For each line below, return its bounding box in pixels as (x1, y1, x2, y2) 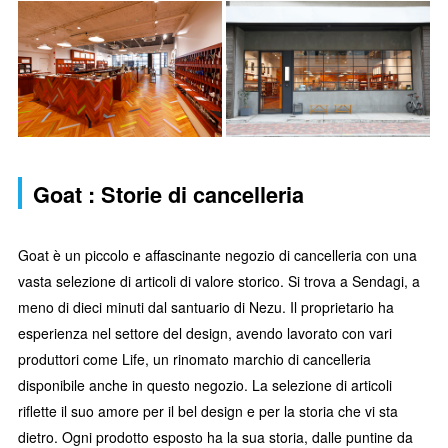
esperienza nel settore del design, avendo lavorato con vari (18, 322, 392, 343)
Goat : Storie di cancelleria (33, 179, 304, 210)
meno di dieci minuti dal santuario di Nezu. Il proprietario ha (18, 296, 394, 317)
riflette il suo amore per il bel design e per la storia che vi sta (18, 400, 398, 421)
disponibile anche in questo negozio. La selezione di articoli (18, 374, 392, 395)
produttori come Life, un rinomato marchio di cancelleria (18, 348, 371, 369)
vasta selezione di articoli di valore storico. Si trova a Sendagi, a (18, 270, 420, 291)
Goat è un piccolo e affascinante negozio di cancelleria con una (18, 244, 417, 265)
